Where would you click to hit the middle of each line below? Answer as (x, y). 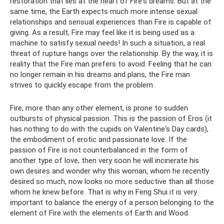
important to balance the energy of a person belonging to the (112, 202)
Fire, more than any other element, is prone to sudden (99, 108)
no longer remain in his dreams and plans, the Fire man (100, 74)
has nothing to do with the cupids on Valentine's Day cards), (109, 129)
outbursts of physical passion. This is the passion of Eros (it (111, 118)
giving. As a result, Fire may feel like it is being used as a (102, 32)
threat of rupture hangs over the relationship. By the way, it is (111, 53)
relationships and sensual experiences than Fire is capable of (111, 22)
